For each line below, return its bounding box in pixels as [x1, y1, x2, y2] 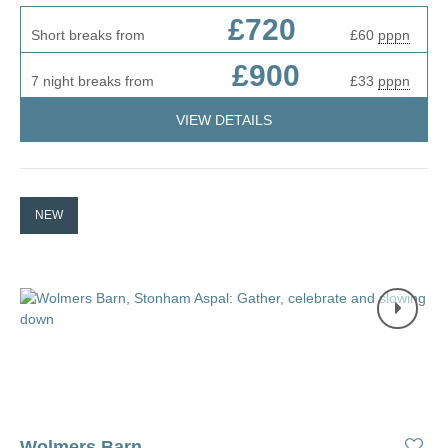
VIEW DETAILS [176, 111, 272, 128]
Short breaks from [31, 26, 145, 43]
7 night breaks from [31, 72, 154, 89]
